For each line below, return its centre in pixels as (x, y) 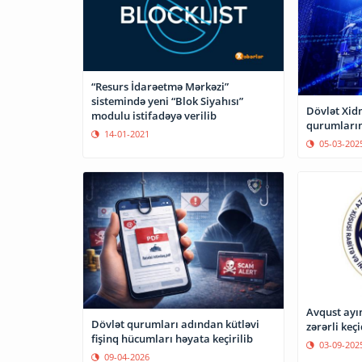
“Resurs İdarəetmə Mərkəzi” (160, 86)
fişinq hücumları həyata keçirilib (172, 338)
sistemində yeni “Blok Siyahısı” (167, 101)
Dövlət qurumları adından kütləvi (175, 324)
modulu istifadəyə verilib (154, 115)
